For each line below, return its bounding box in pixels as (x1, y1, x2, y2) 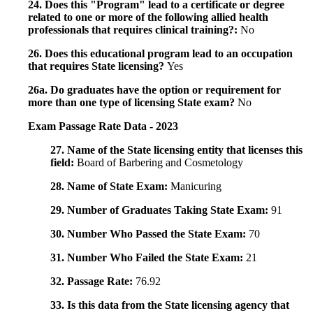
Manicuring (170, 180, 221, 193)
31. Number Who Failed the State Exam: (50, 252, 246, 264)
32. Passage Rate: (50, 275, 136, 288)
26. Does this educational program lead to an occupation (28, 48, 293, 60)
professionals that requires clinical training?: (28, 24, 240, 36)
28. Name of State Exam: (50, 180, 170, 193)
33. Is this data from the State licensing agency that (50, 299, 289, 312)
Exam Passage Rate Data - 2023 (28, 120, 178, 133)
